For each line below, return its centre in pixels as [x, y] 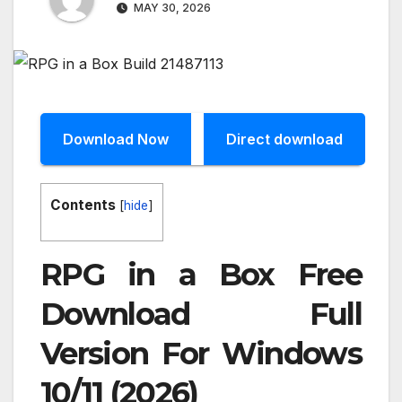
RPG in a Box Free [201, 275]
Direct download [284, 139]
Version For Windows [201, 354]
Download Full [201, 315]
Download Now [116, 139]
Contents [83, 205]
